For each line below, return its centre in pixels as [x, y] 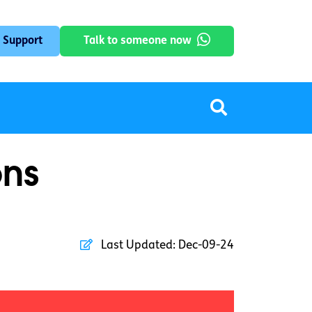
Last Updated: [138, 246]
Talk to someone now [138, 41]
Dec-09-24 [205, 246]
